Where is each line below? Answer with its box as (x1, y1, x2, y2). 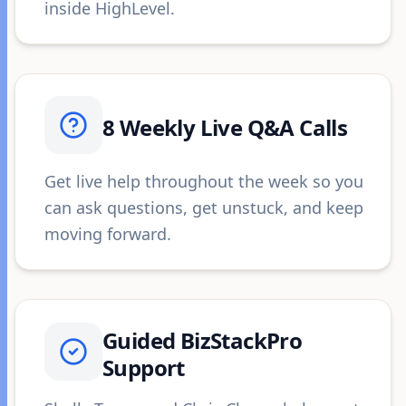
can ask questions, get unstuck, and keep (44, 197, 363, 218)
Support (102, 353, 185, 382)
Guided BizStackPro (102, 325, 303, 355)
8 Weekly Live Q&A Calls (102, 112, 348, 142)
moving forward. (44, 223, 171, 245)
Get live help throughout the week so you (44, 170, 363, 192)
